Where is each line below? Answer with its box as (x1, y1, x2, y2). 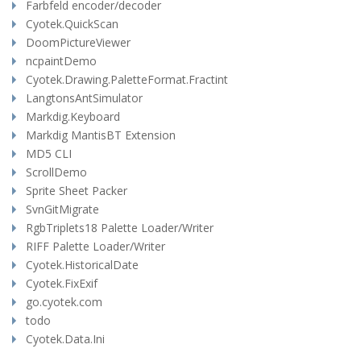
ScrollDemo (26, 164, 87, 180)
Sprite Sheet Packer (26, 183, 127, 198)
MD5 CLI (26, 146, 72, 161)
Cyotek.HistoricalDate (26, 257, 139, 272)
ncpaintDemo (26, 53, 97, 68)
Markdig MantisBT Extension (26, 127, 176, 143)
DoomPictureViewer (26, 35, 131, 50)
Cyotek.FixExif (26, 276, 98, 291)
